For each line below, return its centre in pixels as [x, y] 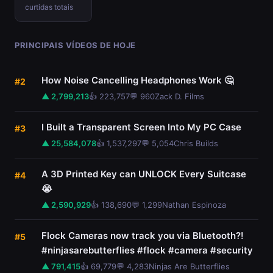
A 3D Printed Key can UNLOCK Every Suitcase [144, 174]
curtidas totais [49, 7]
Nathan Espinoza [194, 205]
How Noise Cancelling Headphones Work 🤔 [137, 80]
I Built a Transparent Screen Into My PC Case [141, 127]
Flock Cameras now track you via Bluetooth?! [143, 236]
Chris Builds [196, 143]
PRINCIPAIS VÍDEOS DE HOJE [75, 45]
